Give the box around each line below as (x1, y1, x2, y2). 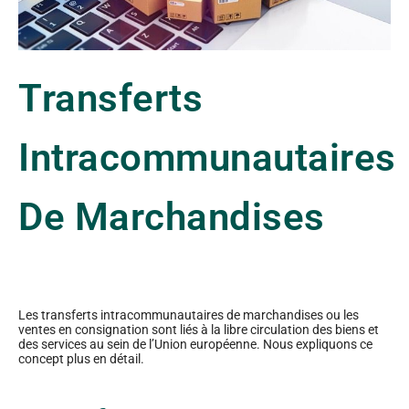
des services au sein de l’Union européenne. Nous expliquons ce (18, 337, 372, 352)
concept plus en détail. (18, 351, 144, 367)
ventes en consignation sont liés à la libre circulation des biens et (18, 322, 379, 338)
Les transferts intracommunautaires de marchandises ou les (18, 308, 359, 323)
